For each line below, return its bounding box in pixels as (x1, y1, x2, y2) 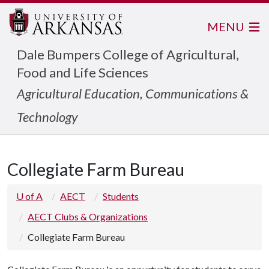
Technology (17, 109, 77, 125)
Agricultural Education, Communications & (17, 85, 249, 101)
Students (103, 190, 139, 202)
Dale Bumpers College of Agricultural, (17, 46, 239, 62)
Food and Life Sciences (17, 64, 148, 80)
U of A (16, 190, 43, 202)
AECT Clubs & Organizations (28, 211, 148, 222)
